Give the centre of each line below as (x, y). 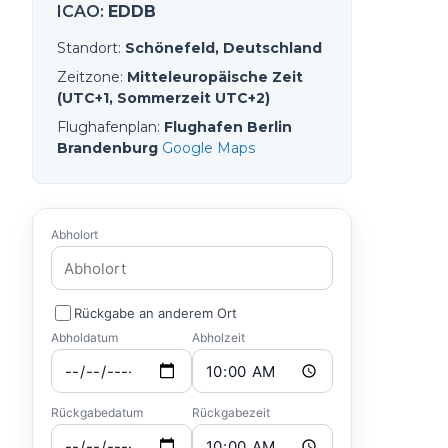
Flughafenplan (107, 127)
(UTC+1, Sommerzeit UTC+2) (163, 98)
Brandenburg (107, 148)
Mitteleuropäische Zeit (215, 77)
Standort (87, 48)
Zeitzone (88, 77)
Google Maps (208, 148)
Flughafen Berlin (228, 127)
